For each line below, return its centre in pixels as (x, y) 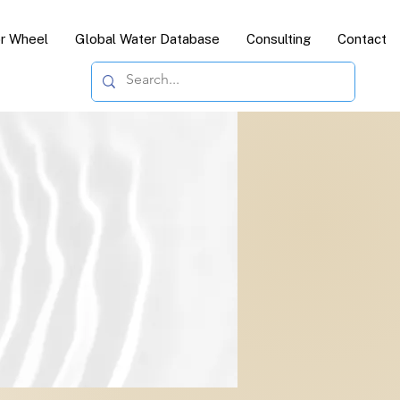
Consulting (279, 39)
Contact (362, 39)
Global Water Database (147, 39)
